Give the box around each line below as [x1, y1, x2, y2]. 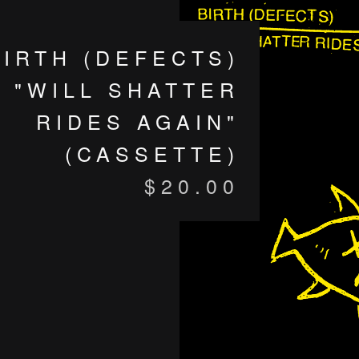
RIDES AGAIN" [36, 107, 240, 135]
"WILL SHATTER [14, 75, 240, 103]
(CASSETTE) [65, 139, 240, 167]
